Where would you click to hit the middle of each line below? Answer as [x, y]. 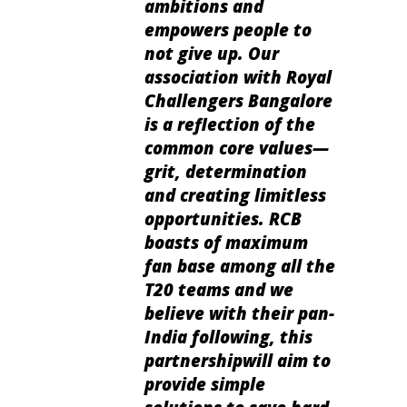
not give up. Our [212, 53]
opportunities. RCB [223, 218]
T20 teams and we [219, 289]
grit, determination [226, 171]
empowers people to [228, 29]
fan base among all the [240, 265]
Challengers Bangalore [238, 100]
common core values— [237, 147]
